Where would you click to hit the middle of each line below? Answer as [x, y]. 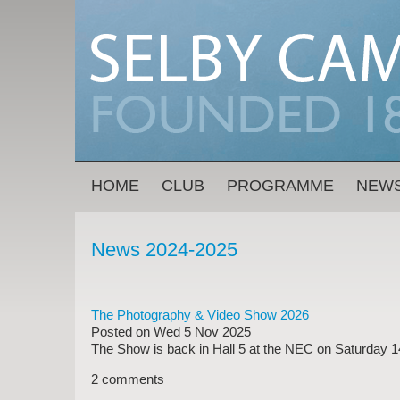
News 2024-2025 [164, 250]
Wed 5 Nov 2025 [202, 332]
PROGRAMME [280, 186]
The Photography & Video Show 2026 [200, 315]
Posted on [122, 332]
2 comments [128, 379]
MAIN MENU [121, 183]
